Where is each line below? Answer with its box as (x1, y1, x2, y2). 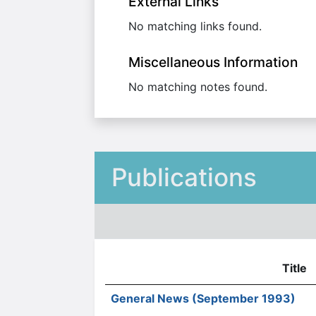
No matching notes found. (128, 80, 267, 94)
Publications (111, 162, 257, 193)
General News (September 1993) (111, 291, 296, 306)
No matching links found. (128, 18, 262, 33)
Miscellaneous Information (128, 53, 298, 71)
